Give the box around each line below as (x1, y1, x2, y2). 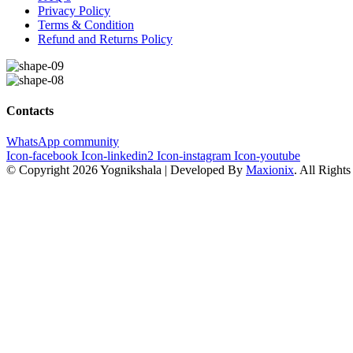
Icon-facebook (6, 149, 78, 163)
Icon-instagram (157, 149, 231, 163)
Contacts (6, 104, 54, 118)
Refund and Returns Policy (38, 32, 173, 46)
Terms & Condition (38, 17, 134, 32)
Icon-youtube (234, 149, 300, 163)
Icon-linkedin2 (81, 149, 154, 163)
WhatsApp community (6, 135, 119, 149)
